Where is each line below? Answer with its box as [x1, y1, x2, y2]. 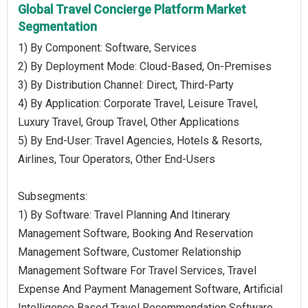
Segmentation [18, 19, 97, 34]
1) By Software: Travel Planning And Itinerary [18, 208, 230, 221]
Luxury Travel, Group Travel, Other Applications [18, 115, 239, 129]
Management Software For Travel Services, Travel [18, 263, 256, 277]
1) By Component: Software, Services [18, 41, 197, 54]
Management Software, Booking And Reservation [18, 226, 253, 240]
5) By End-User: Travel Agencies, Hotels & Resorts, [18, 133, 262, 147]
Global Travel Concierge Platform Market [18, 1, 246, 16]
